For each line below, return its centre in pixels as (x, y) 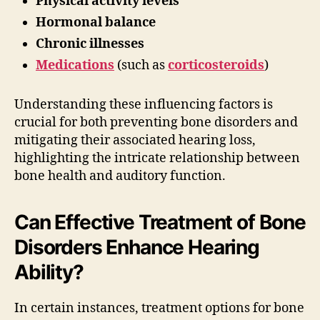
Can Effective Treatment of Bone (160, 222)
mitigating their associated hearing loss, (135, 140)
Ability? (49, 272)
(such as (141, 65)
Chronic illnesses (90, 44)
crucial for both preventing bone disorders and (156, 122)
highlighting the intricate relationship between (157, 158)
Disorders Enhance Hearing (137, 247)
